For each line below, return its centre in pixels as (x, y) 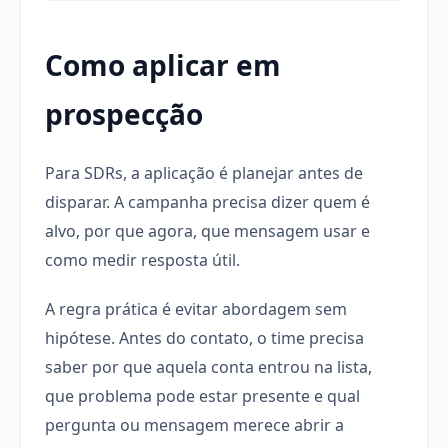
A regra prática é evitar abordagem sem (196, 308)
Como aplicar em (163, 64)
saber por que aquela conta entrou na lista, (208, 366)
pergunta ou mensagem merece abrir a (194, 424)
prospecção (124, 113)
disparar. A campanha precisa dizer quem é (207, 201)
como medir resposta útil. (142, 259)
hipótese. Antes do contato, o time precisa (204, 337)
